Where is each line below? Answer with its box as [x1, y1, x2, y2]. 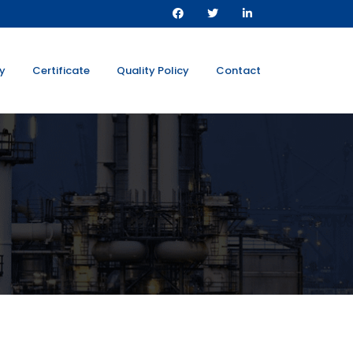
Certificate [32, 62, 90, 78]
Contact [216, 62, 261, 78]
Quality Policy [117, 62, 189, 78]
